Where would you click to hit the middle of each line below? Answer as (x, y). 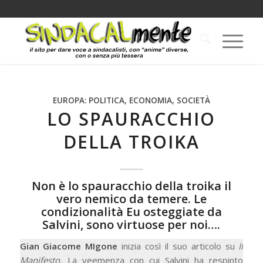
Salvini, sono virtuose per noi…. (131, 225)
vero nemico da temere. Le (131, 199)
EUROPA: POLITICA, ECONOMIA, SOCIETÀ (131, 100)
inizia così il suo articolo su (180, 246)
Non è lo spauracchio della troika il (131, 186)
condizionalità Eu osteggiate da (131, 212)
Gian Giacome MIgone (71, 246)
